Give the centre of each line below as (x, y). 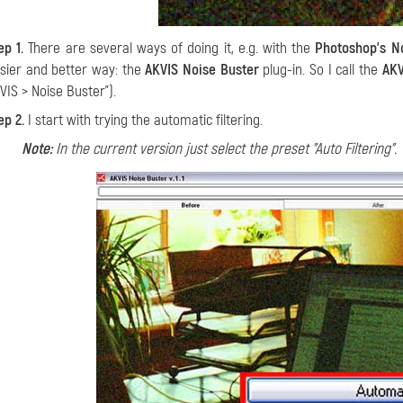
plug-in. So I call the (320, 70)
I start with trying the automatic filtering (142, 120)
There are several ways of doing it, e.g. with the (170, 48)
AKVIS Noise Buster (202, 70)
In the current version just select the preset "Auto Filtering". (224, 149)
